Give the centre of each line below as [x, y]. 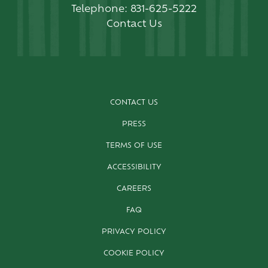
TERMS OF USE [134, 146]
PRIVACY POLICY [134, 232]
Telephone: [99, 9]
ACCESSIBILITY [134, 167]
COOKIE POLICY [134, 253]
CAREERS [134, 189]
